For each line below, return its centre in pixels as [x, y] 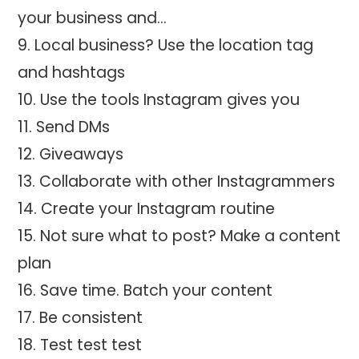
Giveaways [82, 155]
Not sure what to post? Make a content [191, 236]
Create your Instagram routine [158, 209]
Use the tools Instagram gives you [170, 100]
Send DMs [73, 127]
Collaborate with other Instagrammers [188, 182]
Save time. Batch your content [157, 291]
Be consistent [91, 318]
